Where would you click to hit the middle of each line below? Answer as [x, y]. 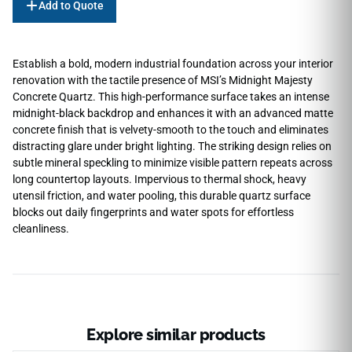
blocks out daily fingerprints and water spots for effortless [153, 212]
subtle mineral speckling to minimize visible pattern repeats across [172, 162]
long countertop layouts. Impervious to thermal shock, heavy [159, 179]
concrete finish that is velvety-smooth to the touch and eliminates [170, 129]
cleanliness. [41, 228]
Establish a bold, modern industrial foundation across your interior [173, 63]
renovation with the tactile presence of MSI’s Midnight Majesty [163, 80]
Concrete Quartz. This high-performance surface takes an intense [171, 96]
